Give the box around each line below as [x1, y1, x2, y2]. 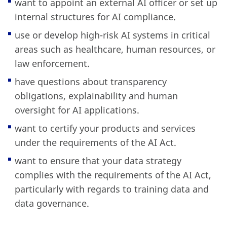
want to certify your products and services [14, 122, 196, 135]
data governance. [14, 197, 89, 210]
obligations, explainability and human [14, 90, 178, 102]
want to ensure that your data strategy [14, 155, 181, 167]
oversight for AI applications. [14, 104, 139, 117]
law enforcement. [14, 57, 90, 70]
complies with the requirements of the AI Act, [14, 169, 211, 181]
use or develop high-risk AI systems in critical [14, 29, 210, 42]
